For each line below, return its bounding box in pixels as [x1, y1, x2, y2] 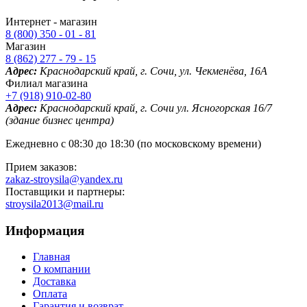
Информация [5, 223, 84, 238]
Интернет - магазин [5, 15, 97, 27]
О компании [33, 263, 90, 275]
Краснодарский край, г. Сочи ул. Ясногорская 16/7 [40, 101, 272, 114]
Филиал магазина [5, 77, 88, 89]
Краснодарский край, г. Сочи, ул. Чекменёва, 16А [40, 64, 267, 77]
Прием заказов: [5, 160, 77, 173]
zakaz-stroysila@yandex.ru [5, 173, 123, 185]
